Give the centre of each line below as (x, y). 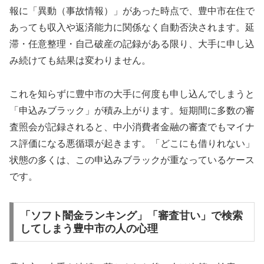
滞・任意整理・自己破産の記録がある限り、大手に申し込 (132, 44)
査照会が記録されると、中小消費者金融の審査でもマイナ (132, 127)
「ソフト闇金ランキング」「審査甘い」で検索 (131, 215)
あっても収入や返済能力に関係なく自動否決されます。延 (132, 28)
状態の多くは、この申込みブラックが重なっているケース (132, 160)
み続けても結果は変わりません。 (80, 61)
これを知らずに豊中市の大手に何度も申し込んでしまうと (132, 94)
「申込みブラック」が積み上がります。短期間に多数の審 (132, 110)
